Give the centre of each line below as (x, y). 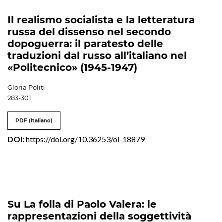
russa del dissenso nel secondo (89, 31)
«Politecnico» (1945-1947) (72, 67)
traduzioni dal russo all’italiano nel (97, 55)
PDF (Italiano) (34, 120)
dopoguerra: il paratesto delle (85, 43)
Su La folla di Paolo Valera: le (82, 204)
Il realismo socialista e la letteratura (101, 20)
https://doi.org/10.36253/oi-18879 (85, 139)
